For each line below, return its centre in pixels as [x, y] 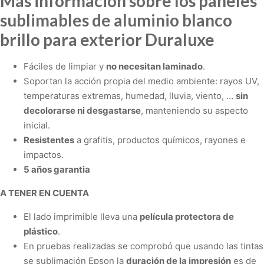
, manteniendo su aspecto [194, 111]
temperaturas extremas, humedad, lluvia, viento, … [130, 96]
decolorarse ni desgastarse [82, 111]
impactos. [44, 155]
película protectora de [187, 217]
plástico [41, 232]
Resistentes [49, 140]
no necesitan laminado [154, 67]
